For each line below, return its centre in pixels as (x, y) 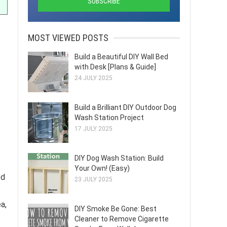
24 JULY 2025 (93, 78)
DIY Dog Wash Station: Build (119, 158)
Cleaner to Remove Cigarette (122, 219)
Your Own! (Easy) (102, 168)
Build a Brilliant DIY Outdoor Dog (125, 107)
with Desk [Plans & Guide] (115, 67)
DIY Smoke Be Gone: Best (116, 209)
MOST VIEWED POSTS (68, 38)
